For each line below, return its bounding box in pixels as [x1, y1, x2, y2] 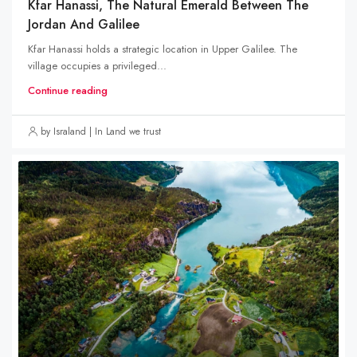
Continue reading [28, 82, 108, 98]
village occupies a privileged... [28, 57, 167, 73]
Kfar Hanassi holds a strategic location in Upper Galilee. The [28, 41, 297, 57]
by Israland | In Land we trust [41, 124, 161, 139]
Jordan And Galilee [28, 14, 139, 33]
